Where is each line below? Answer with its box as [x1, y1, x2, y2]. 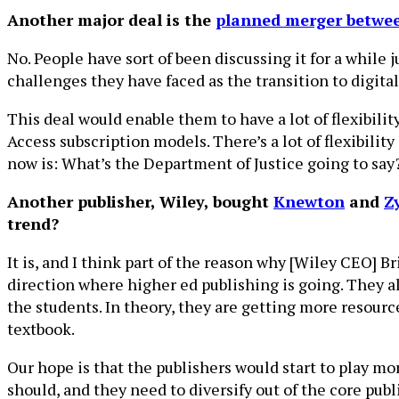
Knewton [273, 191, 345, 212]
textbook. [7, 318, 75, 339]
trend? [7, 213, 59, 234]
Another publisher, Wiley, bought [7, 191, 273, 212]
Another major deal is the [7, 9, 216, 30]
